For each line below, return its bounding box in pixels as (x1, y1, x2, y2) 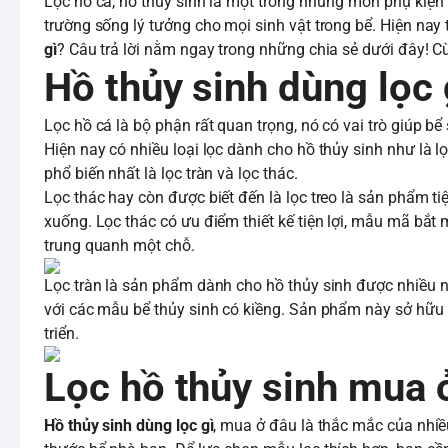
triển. (44, 324, 79, 343)
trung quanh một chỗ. (44, 236, 199, 255)
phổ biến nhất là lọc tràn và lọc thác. (44, 164, 298, 183)
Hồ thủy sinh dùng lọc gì (44, 416, 214, 435)
